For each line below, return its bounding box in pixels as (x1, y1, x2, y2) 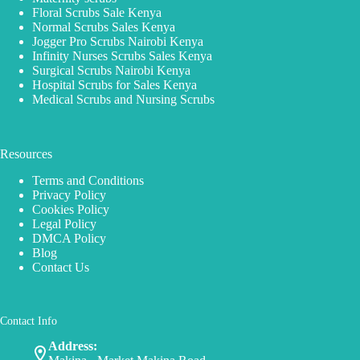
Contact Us (32, 260, 89, 274)
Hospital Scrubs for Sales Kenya (32, 77, 197, 92)
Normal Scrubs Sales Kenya (32, 19, 175, 34)
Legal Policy (32, 216, 96, 231)
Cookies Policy (32, 202, 109, 216)
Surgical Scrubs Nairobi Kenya (32, 63, 190, 77)
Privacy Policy (32, 187, 106, 202)
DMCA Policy (32, 231, 106, 245)
